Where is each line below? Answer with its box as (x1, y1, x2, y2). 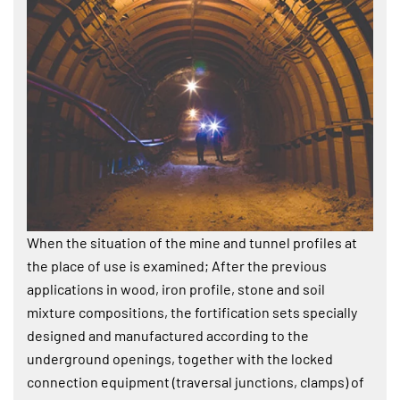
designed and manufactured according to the (27, 326, 309, 344)
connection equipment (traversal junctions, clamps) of (27, 372, 364, 390)
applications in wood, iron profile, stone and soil (27, 279, 325, 297)
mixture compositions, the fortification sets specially (27, 303, 357, 321)
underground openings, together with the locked (27, 349, 333, 367)
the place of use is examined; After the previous (27, 256, 327, 274)
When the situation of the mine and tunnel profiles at (27, 233, 357, 251)
